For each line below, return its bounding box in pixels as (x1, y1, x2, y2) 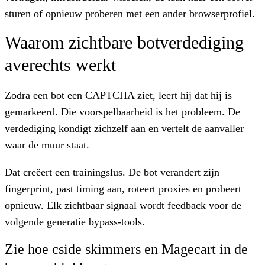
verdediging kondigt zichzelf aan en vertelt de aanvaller (5, 122, 244, 134)
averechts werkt (5, 54, 116, 75)
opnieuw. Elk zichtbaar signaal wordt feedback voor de (5, 199, 241, 211)
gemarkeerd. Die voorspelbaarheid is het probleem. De (5, 105, 240, 118)
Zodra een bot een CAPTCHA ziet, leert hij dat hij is (5, 89, 232, 101)
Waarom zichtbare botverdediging (5, 32, 244, 52)
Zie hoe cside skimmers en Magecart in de (5, 241, 248, 257)
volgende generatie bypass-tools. (5, 215, 145, 228)
